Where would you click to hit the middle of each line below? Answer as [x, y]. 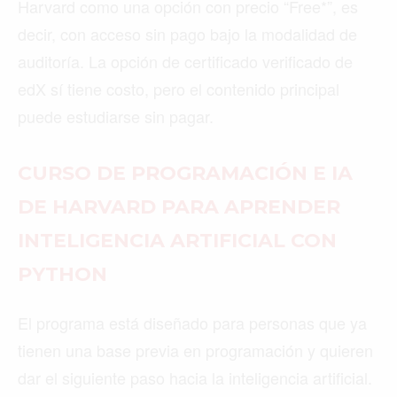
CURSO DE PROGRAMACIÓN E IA [185, 174]
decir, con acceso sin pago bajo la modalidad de [187, 34]
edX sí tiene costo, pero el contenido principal [179, 89]
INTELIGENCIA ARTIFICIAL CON [177, 241]
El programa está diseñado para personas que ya [192, 323]
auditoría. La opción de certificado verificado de [185, 62]
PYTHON [62, 275]
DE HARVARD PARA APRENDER [179, 207]
